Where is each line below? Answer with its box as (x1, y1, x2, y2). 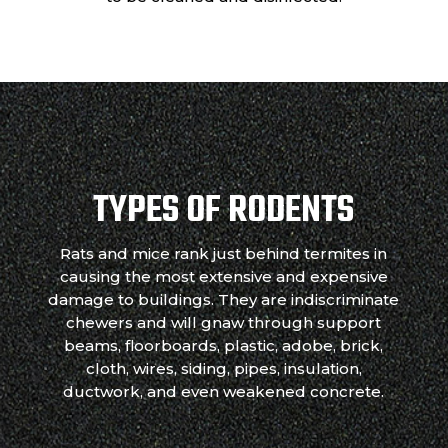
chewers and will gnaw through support (66, 313, 382, 333)
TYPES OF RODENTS (93, 183, 355, 241)
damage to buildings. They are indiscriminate (48, 290, 400, 310)
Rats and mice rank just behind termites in (60, 244, 388, 264)
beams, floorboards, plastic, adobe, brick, (64, 336, 384, 356)
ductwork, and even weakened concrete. (63, 382, 385, 402)
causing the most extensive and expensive (59, 267, 388, 287)
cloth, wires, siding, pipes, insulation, (85, 359, 362, 379)
